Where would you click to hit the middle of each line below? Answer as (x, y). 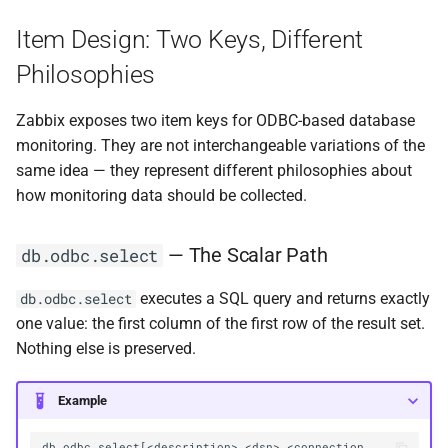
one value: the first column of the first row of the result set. (220, 324)
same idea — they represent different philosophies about (214, 171)
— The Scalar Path (245, 255)
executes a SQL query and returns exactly (283, 299)
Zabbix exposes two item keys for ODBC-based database (215, 121)
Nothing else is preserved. (106, 349)
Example (82, 400)
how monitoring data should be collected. (161, 196)
